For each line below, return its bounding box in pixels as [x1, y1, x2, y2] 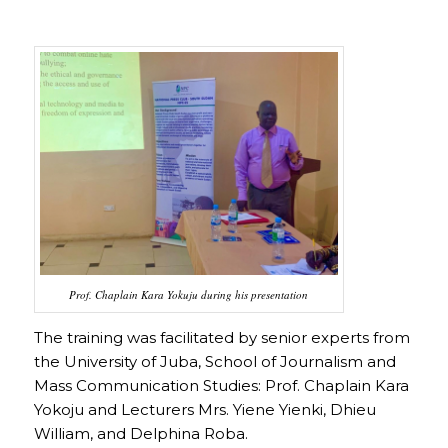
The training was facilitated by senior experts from [33, 327, 410, 347]
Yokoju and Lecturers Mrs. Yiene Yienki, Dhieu [33, 399, 376, 419]
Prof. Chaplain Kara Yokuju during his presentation [69, 287, 309, 302]
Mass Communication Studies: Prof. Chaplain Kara [33, 375, 409, 395]
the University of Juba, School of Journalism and [33, 351, 396, 371]
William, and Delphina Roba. [33, 423, 248, 443]
